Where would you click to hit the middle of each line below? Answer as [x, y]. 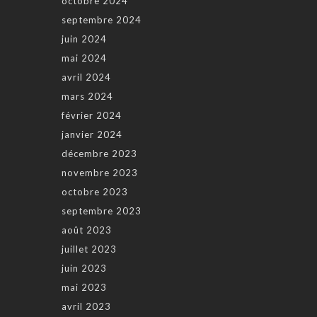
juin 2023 [84, 269]
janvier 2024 [92, 135]
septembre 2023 [102, 211]
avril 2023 [86, 307]
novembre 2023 [100, 173]
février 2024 [92, 116]
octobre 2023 [95, 192]
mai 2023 [84, 288]
